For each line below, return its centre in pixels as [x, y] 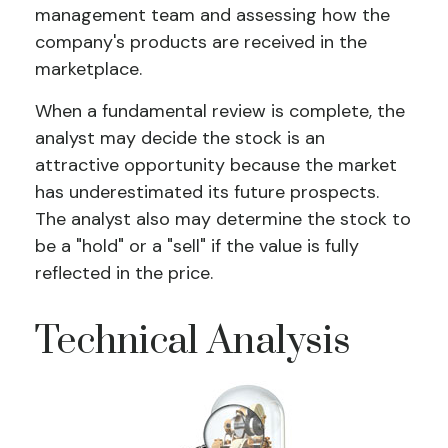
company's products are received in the [201, 42]
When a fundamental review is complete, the [220, 111]
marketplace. [88, 69]
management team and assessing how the [212, 15]
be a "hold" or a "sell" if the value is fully [197, 246]
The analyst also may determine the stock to [223, 219]
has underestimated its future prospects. [207, 192]
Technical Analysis [193, 341]
